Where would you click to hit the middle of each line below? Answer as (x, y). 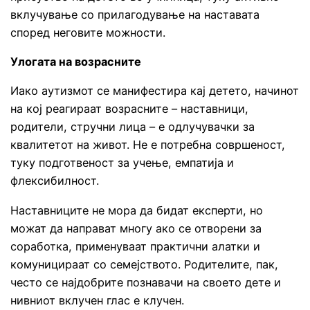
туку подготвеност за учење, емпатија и (122, 163)
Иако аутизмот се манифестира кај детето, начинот (155, 91)
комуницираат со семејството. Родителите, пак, (145, 264)
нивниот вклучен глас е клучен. (98, 300)
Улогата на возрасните (76, 62)
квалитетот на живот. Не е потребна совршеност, (148, 145)
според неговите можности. (88, 32)
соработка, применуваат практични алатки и (136, 246)
